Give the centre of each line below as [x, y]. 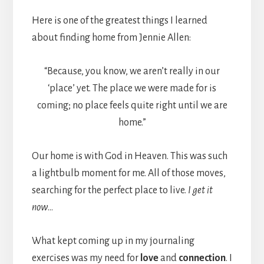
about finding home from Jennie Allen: [111, 38]
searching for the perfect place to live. [110, 191]
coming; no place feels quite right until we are [132, 106]
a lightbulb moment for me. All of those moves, [128, 174]
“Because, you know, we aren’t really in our [132, 72]
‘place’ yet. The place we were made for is [132, 89]
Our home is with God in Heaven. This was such [129, 156]
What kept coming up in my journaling [113, 241]
